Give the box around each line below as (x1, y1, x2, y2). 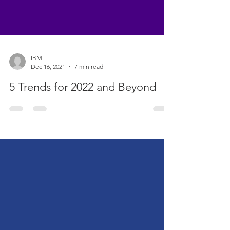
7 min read (74, 112, 103, 120)
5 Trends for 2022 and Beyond (9, 129, 156, 143)
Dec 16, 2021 (31, 112, 65, 120)
